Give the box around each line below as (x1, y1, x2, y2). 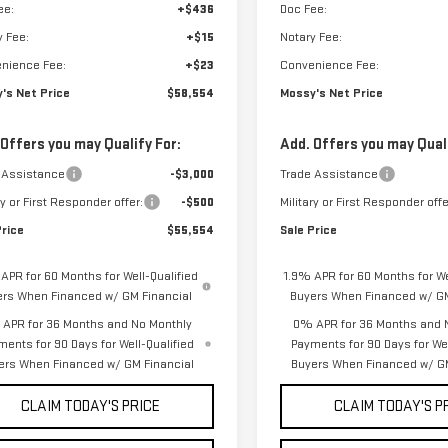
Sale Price (280, 222, 338, 239)
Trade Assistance (280, 166, 379, 183)
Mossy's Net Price (280, 85, 384, 102)
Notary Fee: (280, 29, 343, 46)
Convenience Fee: (280, 57, 380, 74)
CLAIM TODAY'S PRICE (21, 397, 161, 417)
